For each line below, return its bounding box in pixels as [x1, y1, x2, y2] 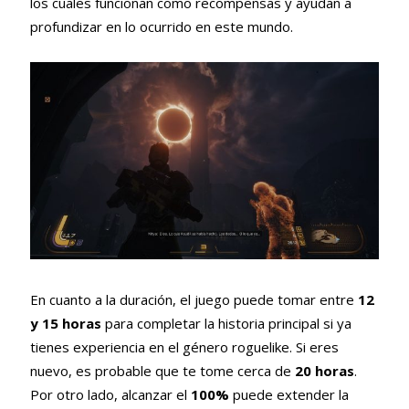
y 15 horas [29, 313, 101, 332]
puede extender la [228, 384, 349, 404]
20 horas [294, 361, 354, 380]
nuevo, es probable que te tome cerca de [29, 361, 295, 380]
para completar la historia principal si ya [100, 313, 351, 332]
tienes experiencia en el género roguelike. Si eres [29, 337, 339, 356]
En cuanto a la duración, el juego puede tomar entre [29, 289, 358, 309]
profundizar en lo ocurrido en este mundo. [29, 17, 293, 37]
